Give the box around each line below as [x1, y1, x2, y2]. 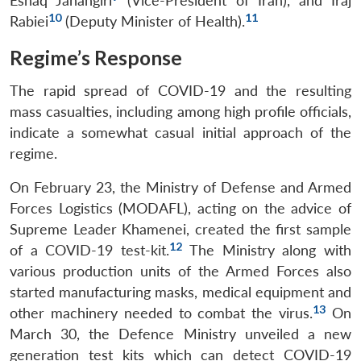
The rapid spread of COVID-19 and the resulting [10, 82, 351, 100]
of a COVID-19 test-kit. [10, 242, 170, 259]
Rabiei [10, 13, 48, 31]
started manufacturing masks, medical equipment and [10, 284, 351, 301]
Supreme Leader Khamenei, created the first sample [10, 221, 351, 239]
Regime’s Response [10, 46, 182, 70]
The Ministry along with [182, 242, 352, 259]
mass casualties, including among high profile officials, [10, 103, 351, 121]
